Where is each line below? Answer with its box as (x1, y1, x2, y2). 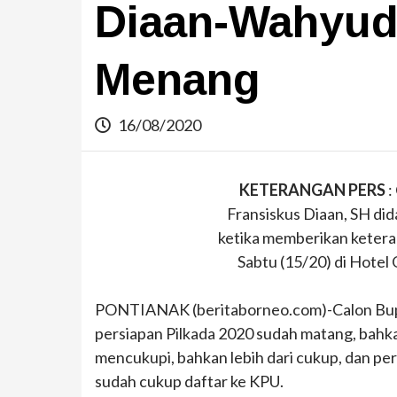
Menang (95, 55, 261, 105)
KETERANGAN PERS (238, 179, 385, 199)
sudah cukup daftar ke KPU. (95, 370, 284, 391)
